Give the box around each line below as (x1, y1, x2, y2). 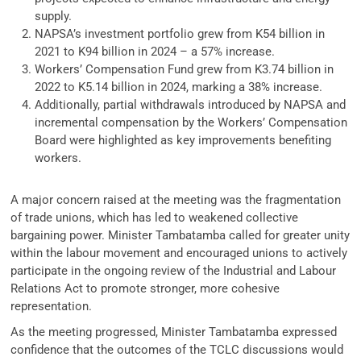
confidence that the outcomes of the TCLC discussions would (10, 342, 344, 357)
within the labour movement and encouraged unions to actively (10, 245, 348, 260)
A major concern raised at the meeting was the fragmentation (10, 192, 342, 207)
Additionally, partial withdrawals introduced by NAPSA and (35, 97, 346, 112)
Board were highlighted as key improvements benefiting (35, 132, 332, 147)
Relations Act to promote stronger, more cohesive (10, 280, 280, 296)
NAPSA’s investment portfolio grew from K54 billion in (35, 26, 326, 41)
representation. (10, 298, 93, 313)
